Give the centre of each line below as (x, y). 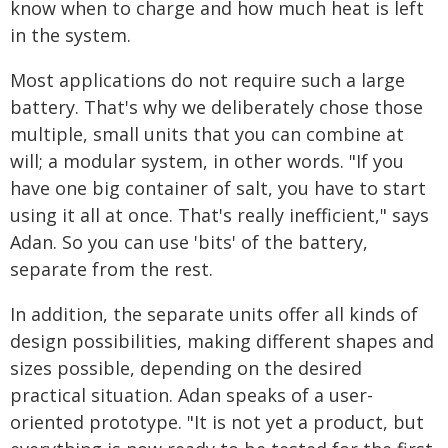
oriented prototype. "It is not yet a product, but (217, 422)
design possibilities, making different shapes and (222, 341)
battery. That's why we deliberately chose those (216, 107)
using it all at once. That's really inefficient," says (219, 215)
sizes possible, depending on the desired (186, 368)
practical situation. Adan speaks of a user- (191, 395)
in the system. (70, 35)
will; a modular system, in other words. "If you (207, 161)
